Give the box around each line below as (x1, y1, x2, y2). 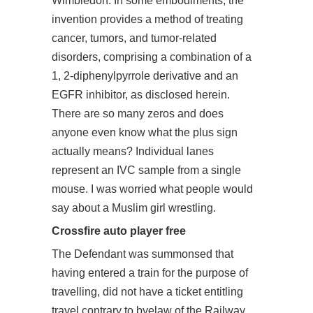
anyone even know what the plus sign (52, 126, 238, 138)
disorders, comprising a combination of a (52, 51, 252, 63)
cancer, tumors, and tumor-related (52, 32, 217, 44)
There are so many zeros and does (52, 108, 224, 119)
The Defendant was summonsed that (52, 248, 233, 260)
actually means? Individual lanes (52, 145, 214, 157)
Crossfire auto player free (52, 224, 186, 237)
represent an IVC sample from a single (52, 164, 241, 176)
